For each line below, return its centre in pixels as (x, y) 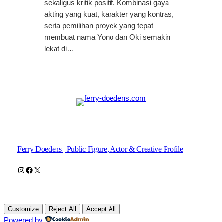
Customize (23, 209)
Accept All (101, 209)
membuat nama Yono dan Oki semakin (107, 37)
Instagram (34, 169)
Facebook (42, 169)
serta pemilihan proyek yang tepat (98, 26)
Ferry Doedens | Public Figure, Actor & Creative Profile (100, 149)
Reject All (62, 209)
